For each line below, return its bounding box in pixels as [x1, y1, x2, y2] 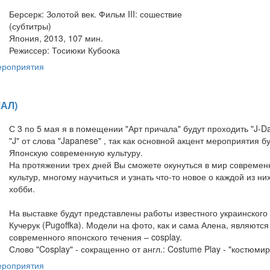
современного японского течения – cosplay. [9, 230, 182, 243]
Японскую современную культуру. [9, 146, 143, 159]
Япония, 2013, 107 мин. [9, 31, 103, 44]
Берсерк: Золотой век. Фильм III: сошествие [9, 7, 182, 20]
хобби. [9, 182, 35, 195]
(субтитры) [9, 19, 51, 32]
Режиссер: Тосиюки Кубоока [9, 43, 120, 56]
